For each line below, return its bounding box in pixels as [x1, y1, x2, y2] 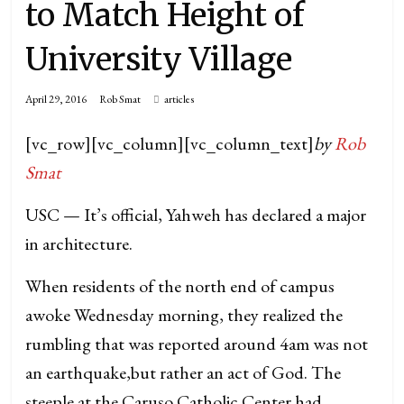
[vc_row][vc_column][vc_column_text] [25, 132, 315, 155]
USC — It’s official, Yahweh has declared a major [25, 203, 367, 226]
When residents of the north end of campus [25, 274, 335, 298]
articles [164, 92, 195, 106]
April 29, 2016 [25, 92, 87, 106]
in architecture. [25, 232, 133, 255]
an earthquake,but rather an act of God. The [25, 361, 342, 384]
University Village [25, 40, 293, 79]
